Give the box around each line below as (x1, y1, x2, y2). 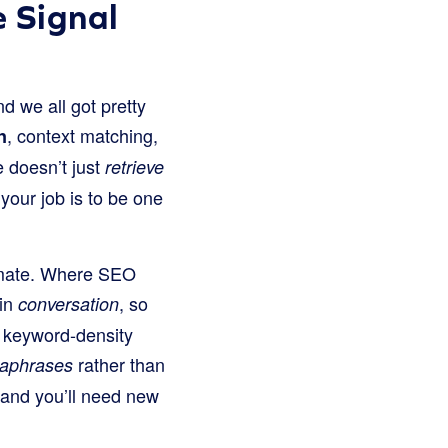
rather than (73, 351, 165, 378)
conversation (18, 291, 119, 317)
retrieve (105, 154, 164, 180)
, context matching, (7, 122, 158, 149)
